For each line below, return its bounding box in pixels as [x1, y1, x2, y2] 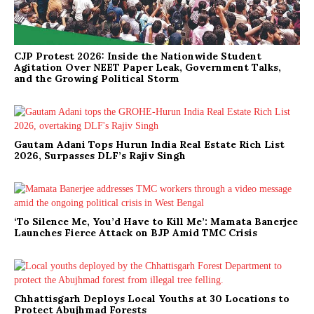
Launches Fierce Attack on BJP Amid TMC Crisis [14, 226, 257, 240]
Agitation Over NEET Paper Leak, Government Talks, [14, 61, 281, 74]
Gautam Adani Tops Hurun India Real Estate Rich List [14, 138, 285, 151]
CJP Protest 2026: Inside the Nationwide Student [14, 50, 261, 63]
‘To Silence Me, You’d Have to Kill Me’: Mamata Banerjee [14, 215, 298, 228]
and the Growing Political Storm [14, 72, 179, 86]
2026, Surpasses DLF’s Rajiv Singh [14, 149, 186, 163]
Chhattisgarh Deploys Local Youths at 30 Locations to [14, 292, 289, 306]
